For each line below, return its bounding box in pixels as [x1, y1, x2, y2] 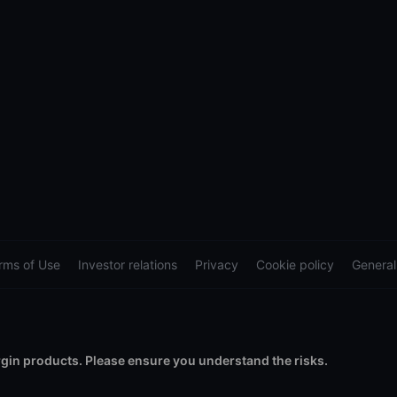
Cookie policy [256, 256, 334, 272]
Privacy [195, 256, 238, 272]
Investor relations [78, 256, 177, 272]
